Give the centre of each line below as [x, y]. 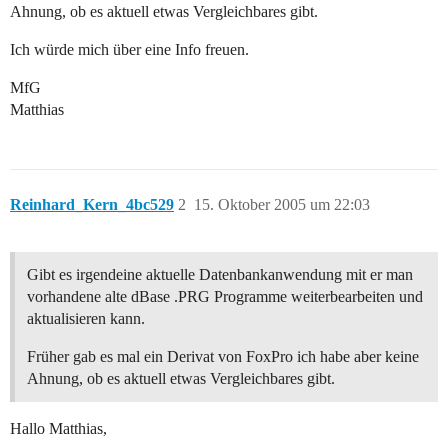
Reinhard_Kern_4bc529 [92, 205]
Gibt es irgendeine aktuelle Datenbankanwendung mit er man [220, 275]
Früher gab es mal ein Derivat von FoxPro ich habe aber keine [223, 357]
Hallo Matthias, [58, 429]
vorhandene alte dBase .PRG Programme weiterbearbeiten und [225, 297]
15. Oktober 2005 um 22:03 [282, 205]
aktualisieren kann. [86, 319]
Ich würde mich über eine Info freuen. [129, 50]
